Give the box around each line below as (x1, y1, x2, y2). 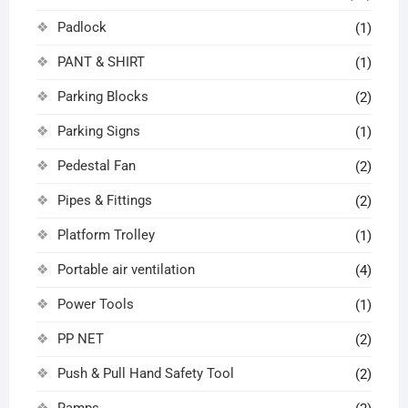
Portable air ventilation (56, 261, 195, 279)
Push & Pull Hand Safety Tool (56, 365, 234, 382)
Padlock (56, 19, 107, 36)
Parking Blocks (56, 88, 148, 106)
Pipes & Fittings (56, 192, 152, 209)
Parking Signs (56, 123, 140, 140)
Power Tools (56, 296, 134, 313)
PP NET (56, 331, 104, 348)
